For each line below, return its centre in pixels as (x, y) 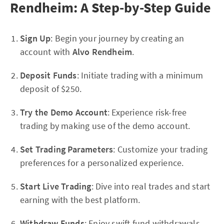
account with (46, 52)
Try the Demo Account (64, 112)
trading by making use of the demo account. (105, 126)
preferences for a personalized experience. (102, 163)
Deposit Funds (48, 75)
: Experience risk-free (147, 112)
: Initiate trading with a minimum (140, 75)
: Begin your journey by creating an (117, 38)
